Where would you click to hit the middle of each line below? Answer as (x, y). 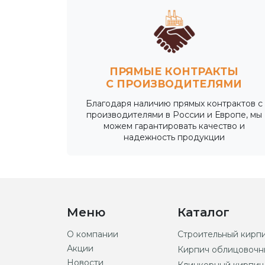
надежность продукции (174, 137)
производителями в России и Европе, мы (174, 114)
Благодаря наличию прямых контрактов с (174, 103)
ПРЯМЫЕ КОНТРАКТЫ (174, 71)
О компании (92, 234)
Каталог (203, 212)
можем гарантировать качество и (174, 126)
